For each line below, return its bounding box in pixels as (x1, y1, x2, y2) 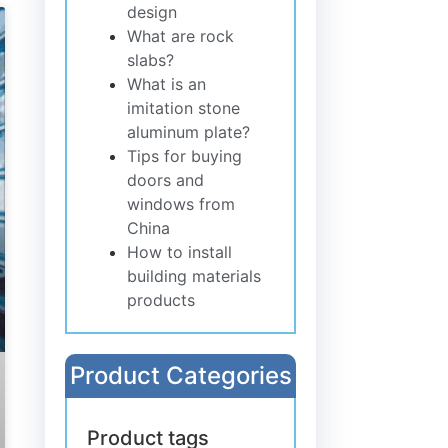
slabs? (127, 49, 175, 70)
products (127, 289, 196, 310)
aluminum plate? (127, 121, 251, 142)
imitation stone (127, 97, 241, 118)
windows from (127, 193, 236, 214)
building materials (127, 265, 262, 286)
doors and (127, 169, 205, 190)
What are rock (127, 25, 235, 46)
